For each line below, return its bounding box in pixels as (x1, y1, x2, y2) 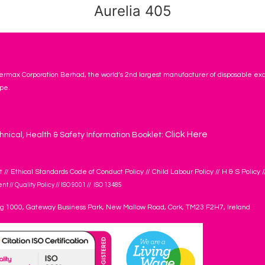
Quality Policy (15, 182, 54, 188)
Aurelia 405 (93, 2, 172, 20)
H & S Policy (222, 168, 260, 176)
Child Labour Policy (152, 168, 214, 176)
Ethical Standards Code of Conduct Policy (11, 168, 146, 176)
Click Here (165, 130, 208, 139)
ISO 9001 (61, 182, 86, 188)
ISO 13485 (92, 182, 122, 188)
